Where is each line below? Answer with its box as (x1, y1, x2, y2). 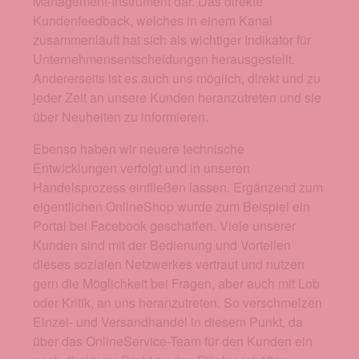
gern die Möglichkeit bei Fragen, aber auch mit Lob (33, 274, 320, 293)
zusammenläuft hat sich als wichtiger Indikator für (33, 30, 311, 50)
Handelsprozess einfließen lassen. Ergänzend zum (33, 178, 323, 197)
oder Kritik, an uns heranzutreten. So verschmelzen (33, 293, 322, 313)
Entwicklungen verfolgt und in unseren (33, 159, 250, 178)
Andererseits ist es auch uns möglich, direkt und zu (33, 69, 321, 88)
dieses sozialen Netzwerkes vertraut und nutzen (33, 255, 305, 274)
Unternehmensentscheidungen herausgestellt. (33, 50, 295, 69)
